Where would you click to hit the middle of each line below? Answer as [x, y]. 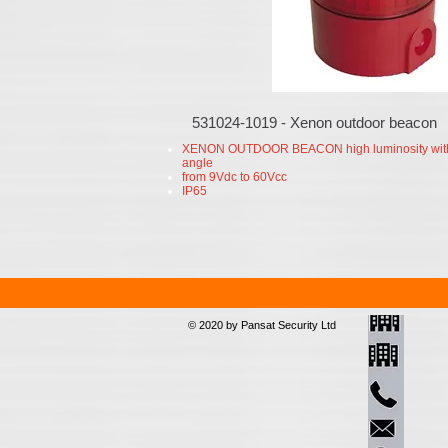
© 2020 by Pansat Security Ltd [262, 325]
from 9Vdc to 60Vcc [234, 177]
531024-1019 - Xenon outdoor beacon [314, 122]
